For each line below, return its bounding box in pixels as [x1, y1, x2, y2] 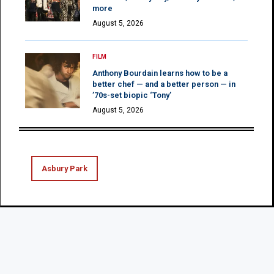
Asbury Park [42, 163, 87, 173]
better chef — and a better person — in [92, 79, 235, 89]
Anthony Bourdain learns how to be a [92, 68, 228, 78]
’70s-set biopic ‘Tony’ [92, 90, 171, 100]
